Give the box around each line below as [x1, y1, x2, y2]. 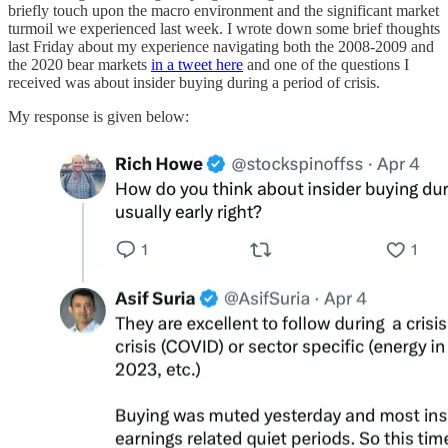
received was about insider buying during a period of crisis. [8, 73, 380, 91]
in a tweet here [151, 55, 243, 73]
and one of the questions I [243, 55, 409, 73]
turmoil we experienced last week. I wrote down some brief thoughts [8, 19, 440, 37]
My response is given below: [8, 107, 189, 125]
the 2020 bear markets [8, 55, 151, 73]
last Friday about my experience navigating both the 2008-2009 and [8, 37, 434, 55]
